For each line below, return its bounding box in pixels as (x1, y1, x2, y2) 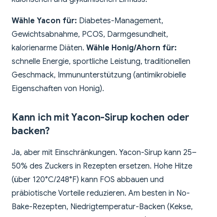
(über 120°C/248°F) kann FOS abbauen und (12, 175, 164, 185)
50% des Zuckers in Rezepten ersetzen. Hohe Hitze (12, 161, 192, 171)
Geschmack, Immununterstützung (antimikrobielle (12, 70, 186, 80)
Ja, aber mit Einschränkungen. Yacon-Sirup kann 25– (12, 148, 197, 158)
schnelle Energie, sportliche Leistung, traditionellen (12, 57, 190, 67)
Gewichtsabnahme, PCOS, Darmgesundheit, (12, 30, 168, 40)
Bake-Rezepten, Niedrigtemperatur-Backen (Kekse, (12, 202, 193, 212)
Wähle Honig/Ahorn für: (86, 43, 177, 53)
